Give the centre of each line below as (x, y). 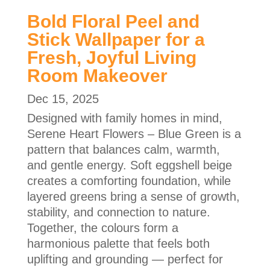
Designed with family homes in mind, (124, 118)
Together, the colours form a (102, 228)
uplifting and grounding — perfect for (125, 259)
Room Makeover (97, 76)
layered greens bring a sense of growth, (133, 197)
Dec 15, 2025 (63, 99)
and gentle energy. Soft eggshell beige (129, 165)
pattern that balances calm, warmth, (123, 150)
